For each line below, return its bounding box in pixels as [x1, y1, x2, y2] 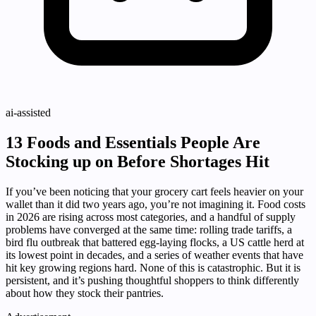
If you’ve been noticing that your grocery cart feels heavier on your [6, 186, 303, 198]
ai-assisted [6, 107, 51, 119]
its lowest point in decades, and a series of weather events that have [6, 249, 303, 262]
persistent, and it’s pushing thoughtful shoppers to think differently [6, 274, 299, 287]
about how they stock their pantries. [6, 287, 164, 300]
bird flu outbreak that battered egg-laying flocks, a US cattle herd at [6, 236, 304, 249]
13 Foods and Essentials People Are [6, 133, 260, 152]
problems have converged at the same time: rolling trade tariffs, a [6, 224, 292, 236]
